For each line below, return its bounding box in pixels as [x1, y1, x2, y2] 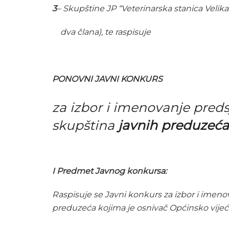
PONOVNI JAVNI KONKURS [52, 74, 163, 84]
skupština [52, 118, 118, 133]
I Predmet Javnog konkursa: [52, 166, 167, 176]
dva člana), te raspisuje [52, 27, 151, 37]
